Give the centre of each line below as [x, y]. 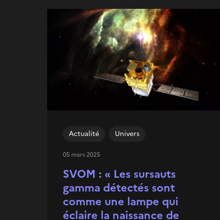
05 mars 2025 [82, 154]
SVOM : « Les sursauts [119, 174]
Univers [127, 134]
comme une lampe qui [121, 201]
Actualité [84, 134]
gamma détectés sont [119, 188]
